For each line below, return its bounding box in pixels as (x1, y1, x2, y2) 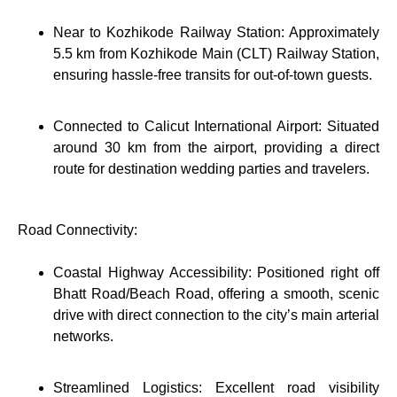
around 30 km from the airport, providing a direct (53, 140, 379, 156)
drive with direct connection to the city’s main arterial (53, 307, 379, 323)
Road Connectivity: (18, 222, 137, 237)
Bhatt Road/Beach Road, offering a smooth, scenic (53, 286, 379, 302)
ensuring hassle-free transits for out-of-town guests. (53, 66, 372, 82)
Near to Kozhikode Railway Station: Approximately (53, 24, 379, 40)
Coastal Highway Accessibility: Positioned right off (53, 265, 379, 281)
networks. (53, 329, 113, 345)
